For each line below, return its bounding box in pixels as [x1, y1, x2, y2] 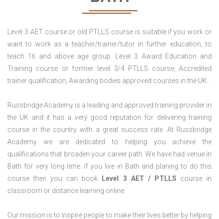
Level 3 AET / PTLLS [102, 175, 176, 183]
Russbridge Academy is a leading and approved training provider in [7, 101, 212, 109]
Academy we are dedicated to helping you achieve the [7, 138, 212, 146]
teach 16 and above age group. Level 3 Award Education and [7, 52, 212, 61]
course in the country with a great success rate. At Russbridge [7, 126, 212, 134]
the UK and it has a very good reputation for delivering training [7, 113, 212, 122]
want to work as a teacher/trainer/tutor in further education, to [7, 40, 212, 48]
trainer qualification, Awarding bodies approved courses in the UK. [7, 77, 208, 85]
